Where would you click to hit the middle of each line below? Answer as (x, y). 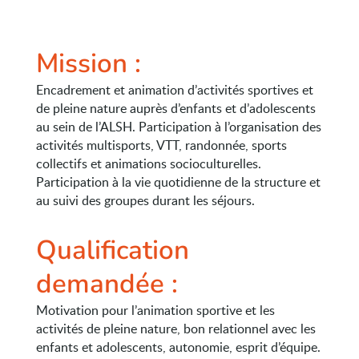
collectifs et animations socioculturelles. (149, 163)
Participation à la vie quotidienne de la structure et (178, 182)
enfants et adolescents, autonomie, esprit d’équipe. (178, 347)
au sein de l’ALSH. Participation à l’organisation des (179, 127)
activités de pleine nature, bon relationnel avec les (176, 329)
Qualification (113, 250)
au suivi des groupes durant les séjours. (145, 200)
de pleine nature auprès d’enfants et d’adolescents (176, 108)
